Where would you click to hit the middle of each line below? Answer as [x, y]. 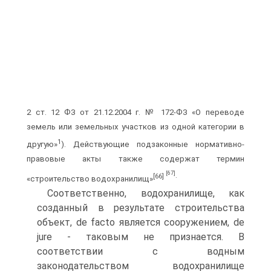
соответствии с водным [141, 251]
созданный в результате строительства [141, 207]
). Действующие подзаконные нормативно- [153, 144]
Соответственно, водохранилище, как [146, 193]
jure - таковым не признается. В [141, 237]
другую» [42, 144]
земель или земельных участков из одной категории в [135, 127]
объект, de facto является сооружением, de [141, 222]
